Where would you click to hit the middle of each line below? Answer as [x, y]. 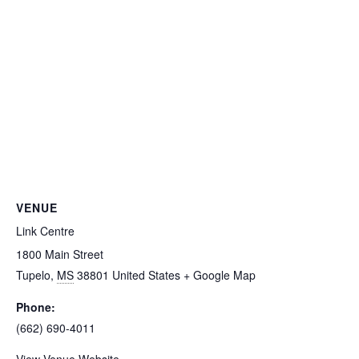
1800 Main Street [60, 254]
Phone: [36, 307]
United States [146, 274]
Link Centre [45, 230]
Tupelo [33, 274]
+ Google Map [220, 274]
